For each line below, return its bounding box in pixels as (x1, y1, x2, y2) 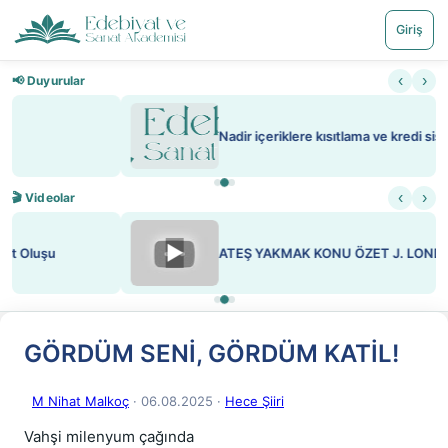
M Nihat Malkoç (32, 393, 129, 409)
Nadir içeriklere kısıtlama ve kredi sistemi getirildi (110, 128, 410, 144)
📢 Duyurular (12, 73, 86, 88)
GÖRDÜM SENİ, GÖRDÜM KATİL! (24, 339, 399, 368)
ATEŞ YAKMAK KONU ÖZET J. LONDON (110, 245, 354, 261)
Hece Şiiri (225, 393, 284, 409)
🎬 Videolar (12, 190, 76, 205)
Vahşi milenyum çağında (24, 427, 194, 446)
